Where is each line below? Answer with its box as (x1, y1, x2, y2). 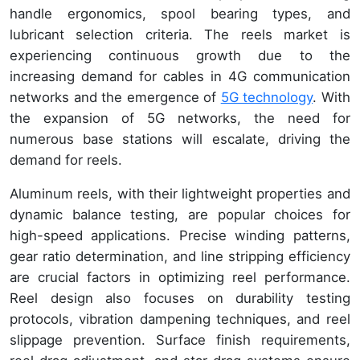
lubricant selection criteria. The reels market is (10, 27, 350, 43)
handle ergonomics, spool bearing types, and (10, 6, 350, 22)
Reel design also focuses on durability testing (10, 290, 350, 307)
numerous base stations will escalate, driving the (10, 131, 350, 148)
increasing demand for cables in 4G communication (10, 68, 350, 85)
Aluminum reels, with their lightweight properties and (10, 186, 350, 202)
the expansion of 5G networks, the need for (10, 110, 350, 127)
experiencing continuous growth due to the (10, 47, 350, 64)
